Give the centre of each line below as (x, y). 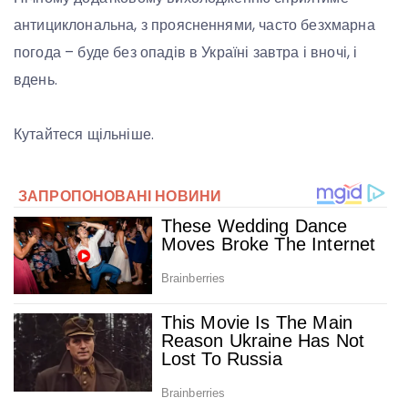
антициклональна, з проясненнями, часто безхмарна (194, 25)
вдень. (36, 79)
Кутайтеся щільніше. (84, 134)
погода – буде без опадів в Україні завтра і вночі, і (186, 52)
